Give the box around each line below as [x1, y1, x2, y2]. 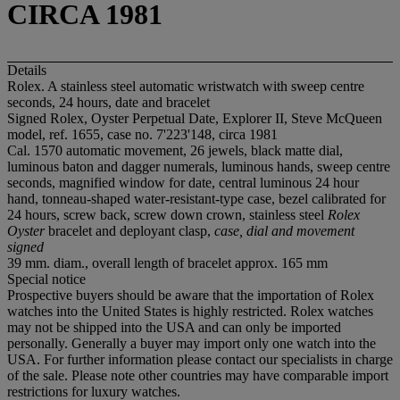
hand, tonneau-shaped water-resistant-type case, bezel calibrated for [7, 190, 386, 206]
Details [7, 62, 46, 78]
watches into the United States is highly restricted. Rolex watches [7, 303, 373, 319]
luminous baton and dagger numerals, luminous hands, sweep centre [7, 158, 390, 174]
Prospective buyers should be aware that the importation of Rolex [7, 287, 374, 303]
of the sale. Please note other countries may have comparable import [7, 367, 388, 383]
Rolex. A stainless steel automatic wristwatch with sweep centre [7, 78, 364, 94]
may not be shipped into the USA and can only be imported [7, 319, 341, 335]
